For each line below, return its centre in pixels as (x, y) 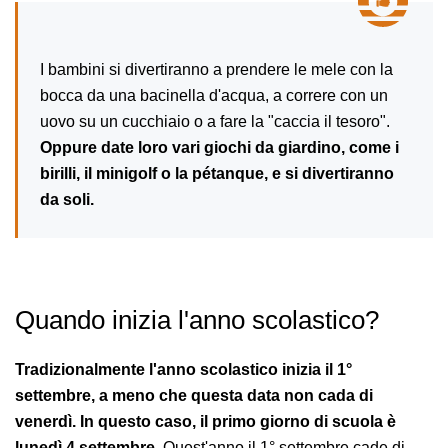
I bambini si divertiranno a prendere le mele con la (216, 69)
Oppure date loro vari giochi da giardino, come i (219, 147)
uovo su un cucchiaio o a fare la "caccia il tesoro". (215, 121)
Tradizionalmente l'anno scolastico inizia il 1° (183, 369)
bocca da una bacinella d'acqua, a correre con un (214, 95)
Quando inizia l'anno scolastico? (197, 319)
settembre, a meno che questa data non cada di (194, 395)
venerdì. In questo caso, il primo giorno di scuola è (205, 421)
